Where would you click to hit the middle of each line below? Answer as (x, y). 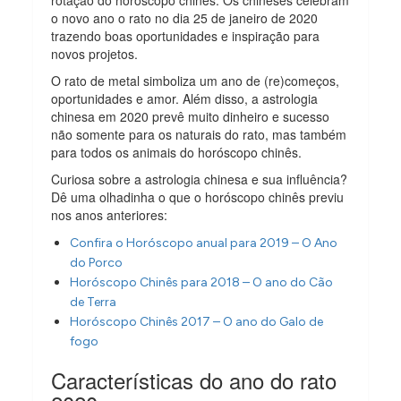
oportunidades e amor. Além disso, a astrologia (185, 99)
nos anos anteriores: (110, 215)
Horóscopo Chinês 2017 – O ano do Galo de (197, 322)
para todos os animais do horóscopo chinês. (177, 153)
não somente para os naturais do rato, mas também (199, 135)
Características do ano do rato (194, 380)
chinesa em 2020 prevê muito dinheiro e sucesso (191, 117)
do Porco (97, 263)
